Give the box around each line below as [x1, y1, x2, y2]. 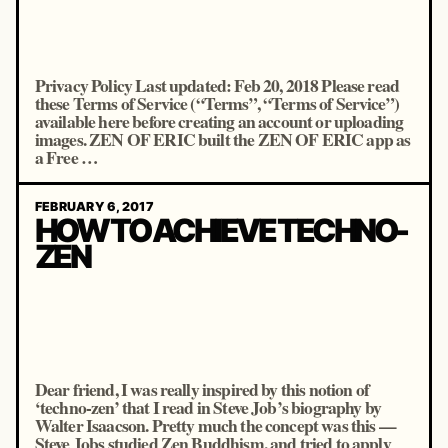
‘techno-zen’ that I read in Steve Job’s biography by [34, 394, 381, 420]
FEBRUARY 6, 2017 [34, 198, 154, 214]
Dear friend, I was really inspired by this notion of [34, 376, 369, 402]
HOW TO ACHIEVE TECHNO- [34, 211, 407, 251]
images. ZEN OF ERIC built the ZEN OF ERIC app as [34, 126, 411, 152]
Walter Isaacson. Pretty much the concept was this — [34, 412, 396, 438]
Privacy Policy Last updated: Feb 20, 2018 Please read [34, 72, 400, 98]
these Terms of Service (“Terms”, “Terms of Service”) [34, 90, 399, 116]
